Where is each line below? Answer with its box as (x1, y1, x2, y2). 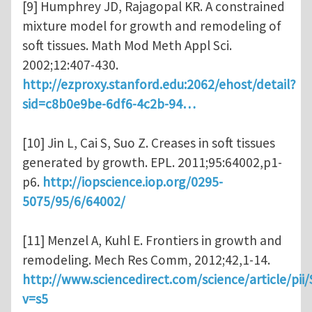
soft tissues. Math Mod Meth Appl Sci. (22, 37, 232, 54)
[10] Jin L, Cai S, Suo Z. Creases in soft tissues (22, 134, 275, 152)
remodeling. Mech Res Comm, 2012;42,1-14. (22, 251, 270, 269)
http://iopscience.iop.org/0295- (42, 173, 223, 191)
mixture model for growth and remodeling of (22, 17, 281, 35)
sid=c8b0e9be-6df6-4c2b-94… (22, 95, 196, 113)
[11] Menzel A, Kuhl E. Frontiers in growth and (22, 232, 282, 249)
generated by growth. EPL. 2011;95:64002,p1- (22, 154, 282, 171)
